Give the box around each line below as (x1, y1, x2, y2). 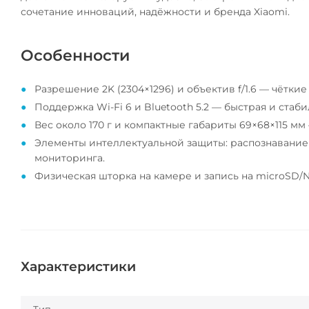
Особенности (21, 46, 130, 66)
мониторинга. (34, 152, 105, 165)
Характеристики (21, 259, 136, 275)
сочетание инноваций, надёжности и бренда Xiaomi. (21, 6, 290, 19)
